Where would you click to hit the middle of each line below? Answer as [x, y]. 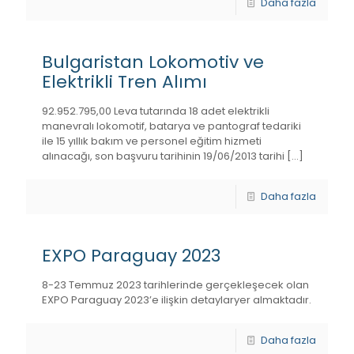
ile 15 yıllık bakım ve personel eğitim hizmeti [152, 141]
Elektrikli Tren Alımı [124, 82]
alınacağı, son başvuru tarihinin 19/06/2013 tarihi [163, 156]
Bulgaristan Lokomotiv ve [153, 62]
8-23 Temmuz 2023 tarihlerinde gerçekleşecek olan [175, 285]
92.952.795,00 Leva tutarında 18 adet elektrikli [156, 111]
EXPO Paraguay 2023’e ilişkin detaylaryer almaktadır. [177, 300]
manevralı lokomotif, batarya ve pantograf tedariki [171, 126]
